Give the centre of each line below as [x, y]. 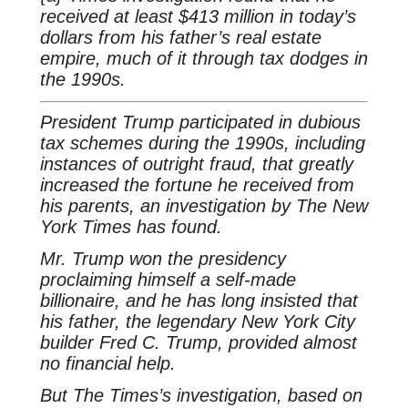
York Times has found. [131, 226]
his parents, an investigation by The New [204, 205]
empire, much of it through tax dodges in [204, 59]
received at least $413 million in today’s [198, 17]
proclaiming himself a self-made [168, 279]
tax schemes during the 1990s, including [202, 143]
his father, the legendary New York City [197, 321]
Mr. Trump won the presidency [163, 258]
